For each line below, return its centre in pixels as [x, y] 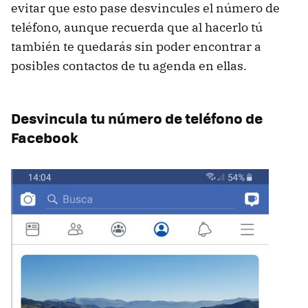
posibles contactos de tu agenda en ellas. [129, 65]
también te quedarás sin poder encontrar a [136, 46]
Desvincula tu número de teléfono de [137, 118]
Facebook [45, 137]
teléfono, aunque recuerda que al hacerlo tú [137, 27]
